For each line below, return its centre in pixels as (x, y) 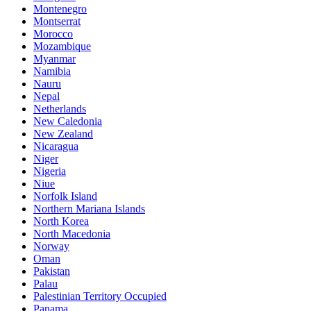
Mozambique (62, 46)
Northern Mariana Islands (89, 208)
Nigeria (50, 171)
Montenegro (60, 8)
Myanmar (54, 58)
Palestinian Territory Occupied (100, 296)
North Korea (61, 221)
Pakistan (52, 271)
